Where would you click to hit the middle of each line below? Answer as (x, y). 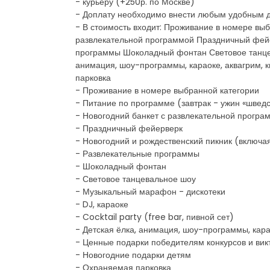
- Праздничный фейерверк (129, 128)
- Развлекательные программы (137, 153)
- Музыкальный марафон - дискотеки (150, 191)
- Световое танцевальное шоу (136, 179)
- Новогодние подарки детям (133, 255)
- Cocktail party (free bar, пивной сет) (155, 217)
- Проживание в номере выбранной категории (167, 90)
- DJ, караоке (102, 204)
